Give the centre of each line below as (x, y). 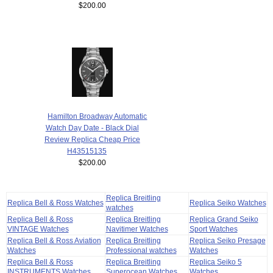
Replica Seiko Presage (227, 241)
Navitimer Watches (137, 229)
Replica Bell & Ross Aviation (54, 241)
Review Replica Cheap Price (92, 140)
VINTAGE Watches (38, 229)
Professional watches (141, 250)
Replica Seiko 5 (215, 262)
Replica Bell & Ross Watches (55, 203)
